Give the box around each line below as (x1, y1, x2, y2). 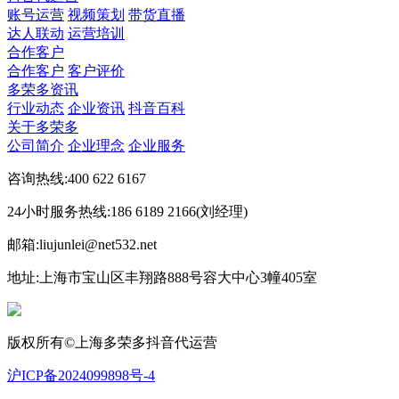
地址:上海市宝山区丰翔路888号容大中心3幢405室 (7, 270, 317, 286)
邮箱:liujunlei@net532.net (7, 237, 157, 253)
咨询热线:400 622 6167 (7, 171, 146, 187)
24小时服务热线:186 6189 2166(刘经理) (7, 204, 248, 220)
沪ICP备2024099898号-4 (7, 368, 155, 384)
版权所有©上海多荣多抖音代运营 (7, 335, 217, 351)
